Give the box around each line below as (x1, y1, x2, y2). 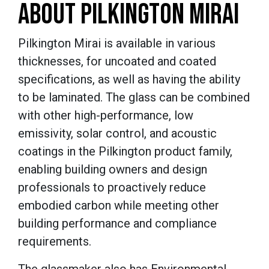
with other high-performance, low (18, 108, 193, 123)
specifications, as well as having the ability (18, 72, 240, 87)
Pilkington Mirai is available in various (18, 36, 216, 51)
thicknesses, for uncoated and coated (18, 54, 216, 69)
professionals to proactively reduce (18, 180, 206, 195)
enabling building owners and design (18, 162, 207, 177)
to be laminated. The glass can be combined (18, 90, 250, 105)
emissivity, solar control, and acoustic (18, 126, 217, 141)
